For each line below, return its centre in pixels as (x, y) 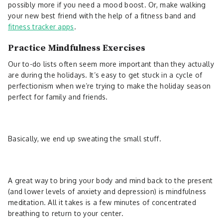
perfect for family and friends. (58, 97)
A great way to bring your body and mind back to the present (111, 180)
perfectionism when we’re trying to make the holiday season (110, 86)
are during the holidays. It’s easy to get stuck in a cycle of (105, 75)
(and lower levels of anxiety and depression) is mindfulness (107, 191)
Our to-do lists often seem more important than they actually (111, 64)
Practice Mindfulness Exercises (77, 48)
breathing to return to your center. (67, 213)
